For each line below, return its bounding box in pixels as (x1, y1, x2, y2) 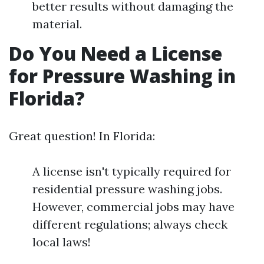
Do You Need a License (9, 41, 222, 66)
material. (32, 16, 82, 31)
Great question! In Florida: (9, 128, 155, 143)
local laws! (32, 235, 91, 249)
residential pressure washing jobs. (32, 181, 222, 196)
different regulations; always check (32, 217, 227, 232)
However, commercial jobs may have (32, 199, 235, 214)
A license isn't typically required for (32, 164, 231, 179)
